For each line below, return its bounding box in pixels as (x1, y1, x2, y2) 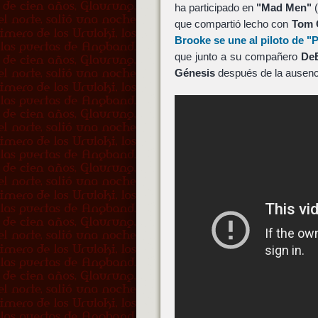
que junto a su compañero (174, 50, 301, 62)
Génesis (174, 66, 215, 79)
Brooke (174, 33, 211, 46)
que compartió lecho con (174, 17, 292, 30)
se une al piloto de (210, 33, 307, 46)
